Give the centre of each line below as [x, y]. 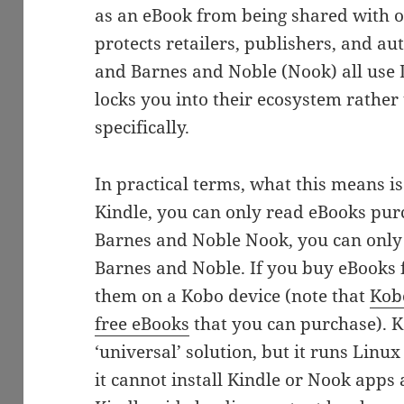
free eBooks [142, 323]
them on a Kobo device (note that [233, 295]
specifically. [142, 127]
